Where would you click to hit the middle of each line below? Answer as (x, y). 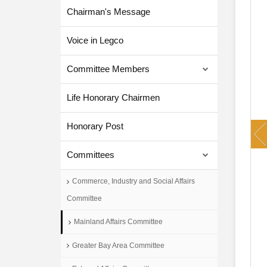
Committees (91, 155)
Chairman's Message (108, 12)
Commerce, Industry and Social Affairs (133, 181)
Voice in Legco (95, 40)
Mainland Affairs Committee (118, 221)
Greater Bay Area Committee (118, 245)
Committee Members (108, 69)
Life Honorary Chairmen (113, 97)
